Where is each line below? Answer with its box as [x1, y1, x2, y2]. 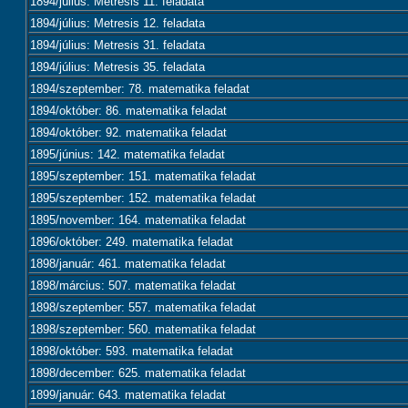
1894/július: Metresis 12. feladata [30, 16, 205, 30]
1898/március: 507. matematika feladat [30, 279, 236, 292]
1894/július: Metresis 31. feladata [30, 38, 205, 52]
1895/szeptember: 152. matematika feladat [30, 191, 256, 205]
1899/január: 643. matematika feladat [30, 388, 226, 402]
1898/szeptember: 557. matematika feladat [30, 301, 256, 314]
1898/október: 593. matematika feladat [30, 344, 233, 358]
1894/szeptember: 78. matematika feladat [30, 82, 250, 96]
